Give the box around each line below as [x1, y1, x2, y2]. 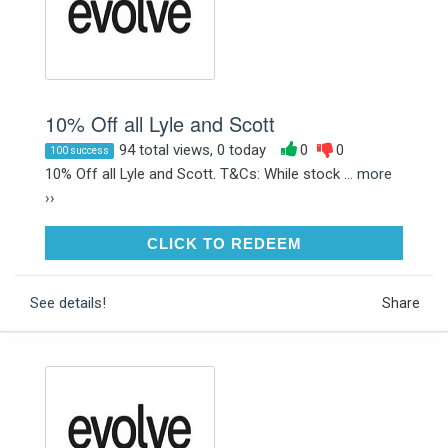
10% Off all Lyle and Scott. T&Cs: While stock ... [45, 164, 357, 183]
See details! [30, 293, 106, 312]
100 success [50, 144, 109, 156]
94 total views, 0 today [119, 140, 266, 159]
